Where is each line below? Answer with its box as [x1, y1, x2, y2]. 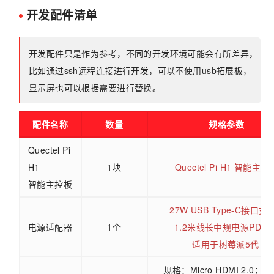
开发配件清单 [26, 7, 98, 24]
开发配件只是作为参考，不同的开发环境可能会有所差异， [28, 47, 258, 60]
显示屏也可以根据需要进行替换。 [28, 81, 161, 94]
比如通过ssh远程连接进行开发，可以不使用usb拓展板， [28, 64, 252, 77]
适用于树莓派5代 [192, 237, 259, 250]
